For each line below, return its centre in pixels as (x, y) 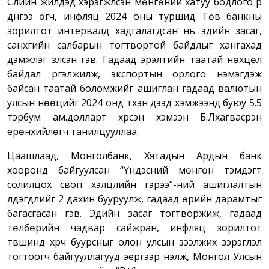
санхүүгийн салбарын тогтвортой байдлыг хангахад (134, 45)
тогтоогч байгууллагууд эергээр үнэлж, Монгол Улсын (134, 257)
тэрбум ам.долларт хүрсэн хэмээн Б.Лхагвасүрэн (134, 117)
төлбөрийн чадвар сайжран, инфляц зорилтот (134, 228)
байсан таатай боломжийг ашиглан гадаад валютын (134, 89)
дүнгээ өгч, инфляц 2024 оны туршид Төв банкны (134, 17)
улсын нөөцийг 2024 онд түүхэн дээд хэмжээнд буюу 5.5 (134, 103)
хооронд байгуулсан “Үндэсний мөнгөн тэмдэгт (134, 170)
